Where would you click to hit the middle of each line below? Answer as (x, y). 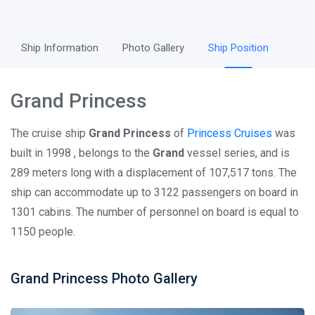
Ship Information (60, 48)
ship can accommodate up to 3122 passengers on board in (154, 192)
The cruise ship (50, 133)
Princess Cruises (230, 133)
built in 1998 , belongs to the (82, 153)
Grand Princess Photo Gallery (104, 278)
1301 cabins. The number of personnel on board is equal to (155, 212)
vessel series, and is (237, 153)
